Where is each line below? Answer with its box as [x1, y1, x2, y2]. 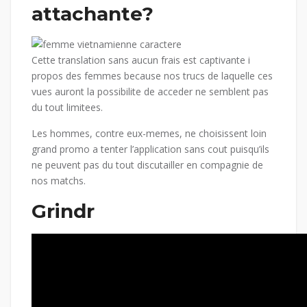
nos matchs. [32, 174, 86, 187]
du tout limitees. [32, 101, 103, 114]
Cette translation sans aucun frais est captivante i [32, 53, 250, 66]
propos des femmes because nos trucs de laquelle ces [32, 69, 273, 82]
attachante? [32, 2, 153, 25]
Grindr [32, 199, 95, 223]
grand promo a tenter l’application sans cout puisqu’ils [32, 143, 269, 156]
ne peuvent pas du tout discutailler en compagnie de [32, 158, 263, 171]
